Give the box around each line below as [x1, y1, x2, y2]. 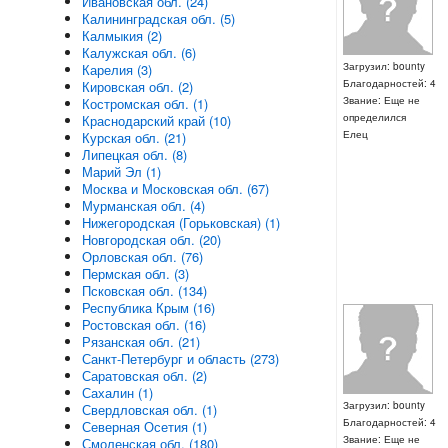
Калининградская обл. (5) [81, 9, 235, 28]
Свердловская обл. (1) [81, 400, 217, 419]
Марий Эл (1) [81, 162, 161, 181]
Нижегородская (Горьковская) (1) [81, 213, 280, 232]
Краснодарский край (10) [81, 111, 231, 130]
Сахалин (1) [81, 383, 153, 402]
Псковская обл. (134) [81, 281, 207, 300]
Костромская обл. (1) [81, 94, 208, 113]
